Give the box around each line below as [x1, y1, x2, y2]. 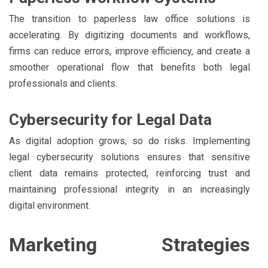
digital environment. [9, 199, 90, 211]
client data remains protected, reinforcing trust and [9, 167, 250, 179]
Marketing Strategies [9, 233, 250, 256]
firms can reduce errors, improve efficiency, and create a [9, 45, 250, 57]
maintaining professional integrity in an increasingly [9, 183, 250, 195]
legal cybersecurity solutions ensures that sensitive [9, 151, 250, 163]
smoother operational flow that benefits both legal [9, 61, 250, 73]
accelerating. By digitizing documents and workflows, [9, 29, 250, 41]
